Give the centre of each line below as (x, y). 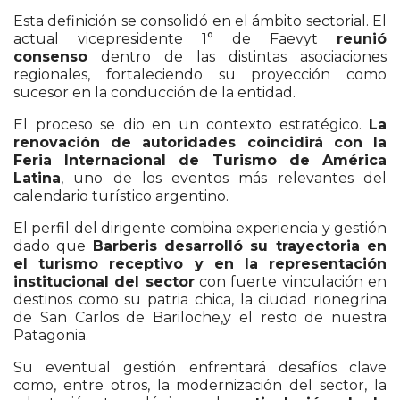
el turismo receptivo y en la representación (200, 263)
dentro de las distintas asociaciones (237, 56)
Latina (37, 178)
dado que (53, 246)
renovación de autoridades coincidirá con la (200, 142)
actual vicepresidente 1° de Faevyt (175, 38)
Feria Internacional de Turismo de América (200, 160)
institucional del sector (104, 281)
